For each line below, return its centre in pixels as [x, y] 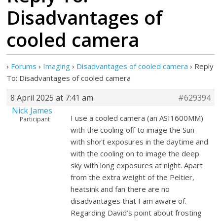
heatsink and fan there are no [120, 189]
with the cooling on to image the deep [135, 153]
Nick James [32, 110]
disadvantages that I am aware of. [129, 201]
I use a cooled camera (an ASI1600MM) [137, 118]
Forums [24, 66]
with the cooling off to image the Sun [133, 130]
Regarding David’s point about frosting [136, 213]
